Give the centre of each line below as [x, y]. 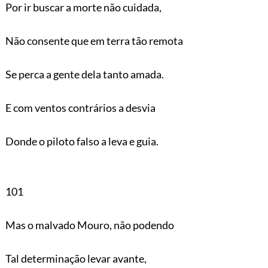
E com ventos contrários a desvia [80, 107]
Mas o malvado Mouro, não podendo [89, 225]
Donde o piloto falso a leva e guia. [82, 141]
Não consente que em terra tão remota [94, 40]
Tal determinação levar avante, [76, 258]
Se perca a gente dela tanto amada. [84, 74]
